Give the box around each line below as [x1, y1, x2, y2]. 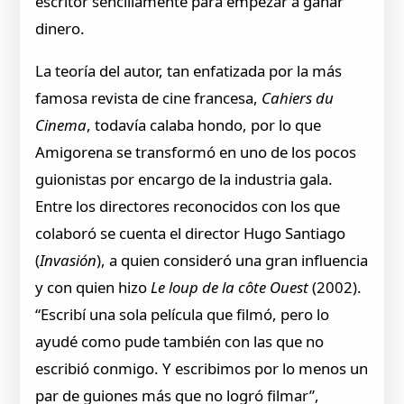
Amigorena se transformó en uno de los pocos [35, 142, 357, 163]
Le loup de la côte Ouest [151, 277, 313, 298]
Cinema [35, 115, 87, 136]
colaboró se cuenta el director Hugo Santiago [35, 223, 346, 244]
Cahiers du [262, 87, 335, 109]
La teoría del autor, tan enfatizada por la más [35, 60, 343, 82]
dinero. [35, 18, 86, 40]
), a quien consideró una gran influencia [96, 250, 369, 271]
